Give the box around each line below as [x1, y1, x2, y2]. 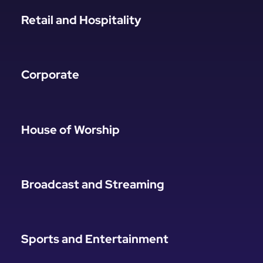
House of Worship [21, 122, 120, 137]
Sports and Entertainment [21, 231, 168, 247]
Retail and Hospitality [21, 12, 141, 28]
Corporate [21, 67, 79, 83]
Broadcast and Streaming [21, 176, 164, 192]
